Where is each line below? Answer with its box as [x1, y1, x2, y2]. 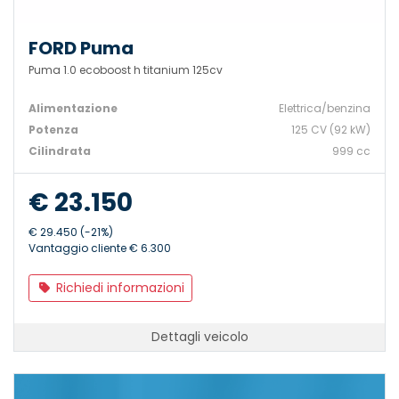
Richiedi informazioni [52, 278, 184, 297]
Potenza [28, 121, 78, 137]
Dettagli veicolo [151, 327, 248, 346]
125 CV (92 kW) [291, 121, 370, 137]
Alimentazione [28, 100, 118, 116]
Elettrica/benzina [279, 100, 370, 116]
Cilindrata [28, 142, 91, 159]
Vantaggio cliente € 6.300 [28, 240, 171, 256]
